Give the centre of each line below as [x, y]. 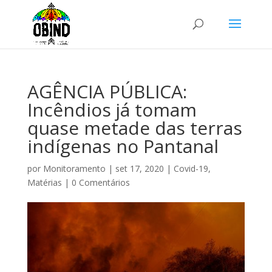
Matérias [44, 182]
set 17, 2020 [139, 168]
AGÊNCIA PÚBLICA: [107, 91]
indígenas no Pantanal [123, 146]
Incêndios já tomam [112, 110]
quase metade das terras [134, 128]
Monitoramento [74, 168]
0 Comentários [100, 182]
